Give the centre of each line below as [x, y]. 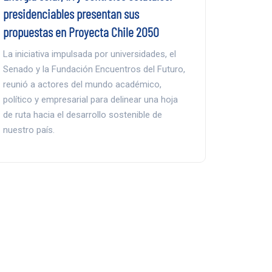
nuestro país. [29, 130]
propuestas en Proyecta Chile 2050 [81, 31]
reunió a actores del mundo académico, [82, 84]
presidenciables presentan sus [71, 13]
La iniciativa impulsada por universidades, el [89, 54]
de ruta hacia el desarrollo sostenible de [82, 114]
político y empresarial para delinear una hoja [90, 99]
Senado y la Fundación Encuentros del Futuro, [94, 69]
